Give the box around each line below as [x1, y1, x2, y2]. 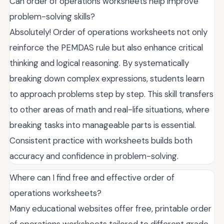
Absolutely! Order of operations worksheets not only [9, 26, 207, 37]
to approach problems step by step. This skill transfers [9, 88, 213, 99]
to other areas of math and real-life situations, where [9, 103, 209, 115]
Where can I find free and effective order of [9, 171, 174, 183]
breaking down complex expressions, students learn [9, 72, 204, 84]
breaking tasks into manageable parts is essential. [9, 119, 196, 130]
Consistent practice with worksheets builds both [9, 134, 192, 146]
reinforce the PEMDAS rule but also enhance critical [9, 41, 203, 53]
